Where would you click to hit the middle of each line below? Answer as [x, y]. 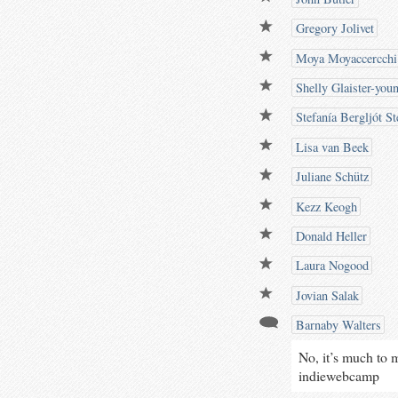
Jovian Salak [326, 295]
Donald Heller [330, 235]
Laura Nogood [330, 266]
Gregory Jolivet [333, 28]
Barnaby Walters [337, 325]
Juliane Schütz [330, 177]
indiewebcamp [338, 375]
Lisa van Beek [330, 147]
